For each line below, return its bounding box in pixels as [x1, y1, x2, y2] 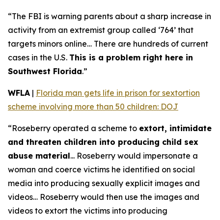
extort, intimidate [139, 123, 212, 133]
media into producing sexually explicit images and [8, 178, 200, 188]
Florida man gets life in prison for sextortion [36, 88, 200, 98]
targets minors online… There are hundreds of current [8, 39, 208, 49]
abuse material [8, 151, 70, 161]
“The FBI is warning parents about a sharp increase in [8, 11, 211, 21]
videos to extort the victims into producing [8, 206, 167, 216]
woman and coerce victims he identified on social [8, 165, 195, 174]
